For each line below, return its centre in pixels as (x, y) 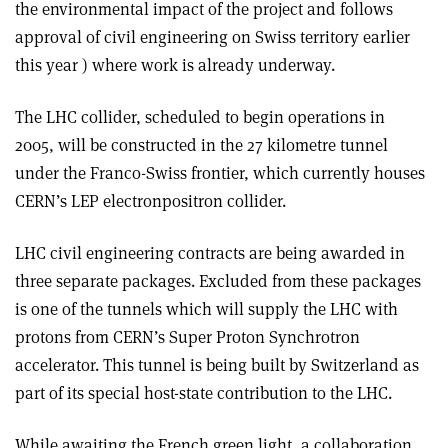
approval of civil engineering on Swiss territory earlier (212, 37)
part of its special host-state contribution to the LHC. (203, 393)
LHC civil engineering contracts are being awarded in (210, 253)
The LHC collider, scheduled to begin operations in (200, 117)
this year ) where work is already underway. (175, 65)
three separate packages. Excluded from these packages (218, 281)
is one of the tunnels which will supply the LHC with (206, 309)
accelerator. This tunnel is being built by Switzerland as (217, 365)
